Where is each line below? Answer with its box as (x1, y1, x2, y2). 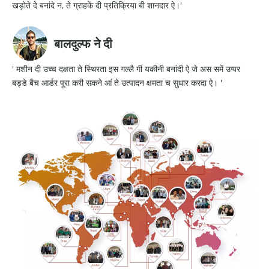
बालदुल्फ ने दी (54, 37, 112, 50)
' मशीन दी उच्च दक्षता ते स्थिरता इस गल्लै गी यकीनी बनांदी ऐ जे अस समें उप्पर (12, 62, 240, 74)
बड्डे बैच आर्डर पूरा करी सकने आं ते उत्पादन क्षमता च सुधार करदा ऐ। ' (12, 76, 222, 88)
